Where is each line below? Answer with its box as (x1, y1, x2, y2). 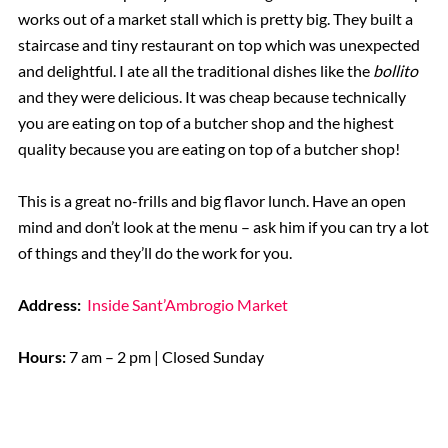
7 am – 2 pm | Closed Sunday (68, 346, 264, 366)
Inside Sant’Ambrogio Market (87, 294, 289, 314)
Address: (17, 294, 84, 314)
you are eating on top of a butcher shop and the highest (17, 112, 394, 132)
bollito (372, 60, 418, 80)
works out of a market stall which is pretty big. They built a (17, 8, 413, 28)
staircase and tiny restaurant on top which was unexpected (17, 34, 420, 54)
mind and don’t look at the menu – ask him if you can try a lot (17, 216, 429, 236)
